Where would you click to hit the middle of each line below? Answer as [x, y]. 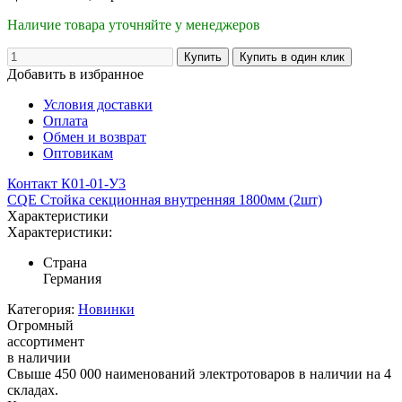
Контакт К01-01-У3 [66, 183]
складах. [33, 389]
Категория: [41, 309]
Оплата [66, 120]
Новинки [106, 309]
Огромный [40, 325]
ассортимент [46, 341]
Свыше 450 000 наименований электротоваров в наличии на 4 [199, 373]
